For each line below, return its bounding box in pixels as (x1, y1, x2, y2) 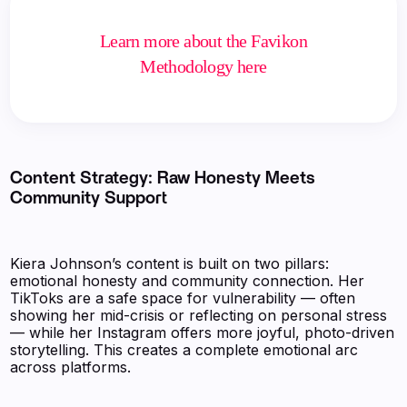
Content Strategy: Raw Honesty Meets (10, 170, 316, 188)
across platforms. (10, 358, 132, 377)
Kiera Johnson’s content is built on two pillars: (10, 254, 330, 273)
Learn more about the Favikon (99, 31, 308, 52)
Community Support (10, 190, 168, 208)
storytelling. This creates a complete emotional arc (10, 341, 359, 360)
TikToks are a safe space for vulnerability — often (10, 289, 356, 308)
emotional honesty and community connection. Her (10, 272, 365, 291)
